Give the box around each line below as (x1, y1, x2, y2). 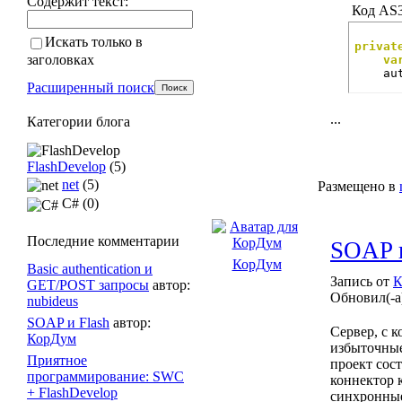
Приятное (27, 352, 87, 368)
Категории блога (27, 113, 130, 129)
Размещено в (318, 179, 396, 194)
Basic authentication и (27, 260, 153, 276)
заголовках (27, 51, 94, 67)
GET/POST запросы (27, 276, 149, 293)
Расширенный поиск (27, 79, 154, 95)
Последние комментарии (27, 232, 179, 249)
